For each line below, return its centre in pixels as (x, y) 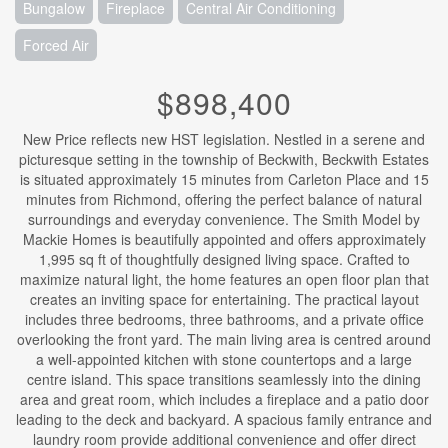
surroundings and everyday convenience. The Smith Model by (224, 219)
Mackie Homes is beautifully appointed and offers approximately (224, 239)
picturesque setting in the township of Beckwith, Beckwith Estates (224, 159)
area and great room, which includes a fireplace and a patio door (224, 399)
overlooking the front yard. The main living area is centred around (224, 339)
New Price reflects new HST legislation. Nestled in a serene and (224, 139)
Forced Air (56, 45)
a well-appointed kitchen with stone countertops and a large (224, 359)
